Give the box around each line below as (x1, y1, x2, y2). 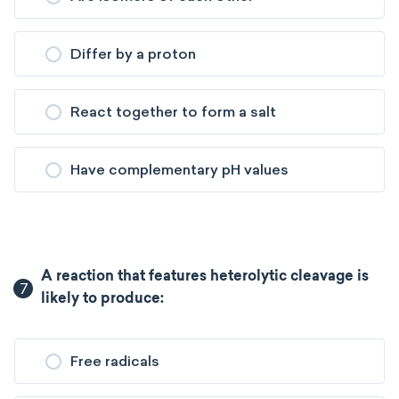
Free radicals (70, 353, 159, 370)
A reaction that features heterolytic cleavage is (41, 270, 370, 284)
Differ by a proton (70, 45, 196, 62)
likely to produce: (41, 292, 165, 306)
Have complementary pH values (70, 161, 289, 178)
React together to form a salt (70, 103, 276, 120)
